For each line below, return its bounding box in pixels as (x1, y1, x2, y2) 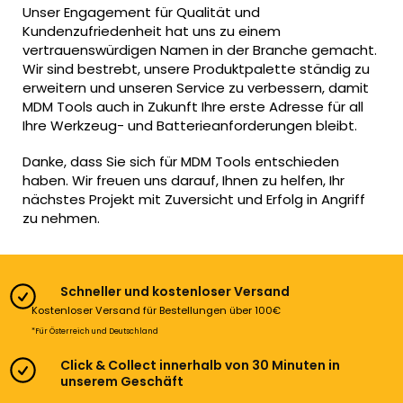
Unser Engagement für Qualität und (22, 2, 260, 22)
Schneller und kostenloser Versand (60, 282, 290, 300)
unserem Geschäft (60, 372, 184, 390)
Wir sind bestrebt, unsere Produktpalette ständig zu (22, 58, 370, 78)
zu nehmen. (22, 209, 100, 228)
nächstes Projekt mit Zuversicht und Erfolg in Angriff (22, 190, 365, 210)
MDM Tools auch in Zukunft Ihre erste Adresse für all (22, 96, 363, 116)
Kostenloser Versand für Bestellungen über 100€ (31, 302, 281, 318)
